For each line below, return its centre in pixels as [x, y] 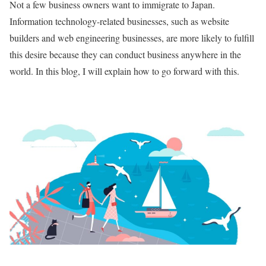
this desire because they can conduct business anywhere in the [125, 54]
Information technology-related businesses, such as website [119, 21]
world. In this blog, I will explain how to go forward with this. [124, 71]
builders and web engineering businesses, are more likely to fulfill [132, 38]
